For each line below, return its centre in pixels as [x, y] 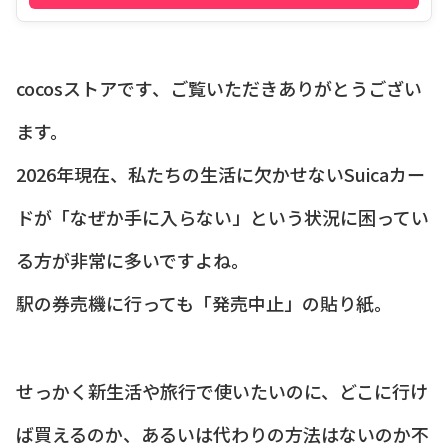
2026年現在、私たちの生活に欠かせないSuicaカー [220, 173]
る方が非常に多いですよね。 [132, 259]
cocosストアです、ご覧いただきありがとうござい [219, 87]
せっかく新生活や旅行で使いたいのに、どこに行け [222, 390]
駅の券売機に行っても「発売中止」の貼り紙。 [204, 302]
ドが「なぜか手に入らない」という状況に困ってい [222, 216]
